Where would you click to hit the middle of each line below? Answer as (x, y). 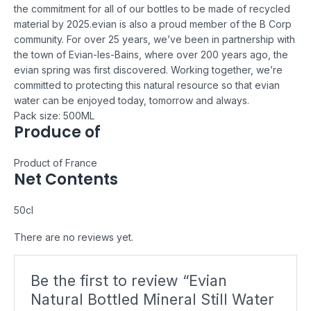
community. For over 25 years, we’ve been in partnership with (154, 39)
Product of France (56, 162)
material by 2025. (53, 24)
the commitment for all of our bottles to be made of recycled (152, 8)
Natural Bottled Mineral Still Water (153, 300)
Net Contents (66, 179)
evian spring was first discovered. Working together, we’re (148, 69)
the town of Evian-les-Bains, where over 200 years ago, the (151, 54)
